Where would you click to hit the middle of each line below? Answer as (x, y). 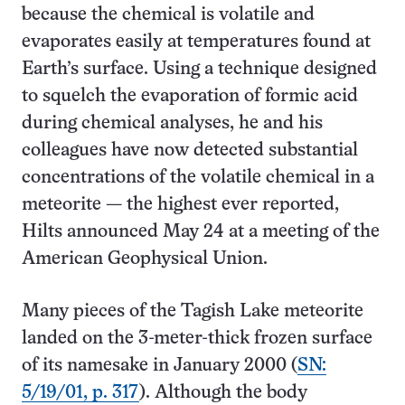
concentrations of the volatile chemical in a (198, 178)
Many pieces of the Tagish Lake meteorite (193, 311)
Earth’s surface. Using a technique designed (199, 69)
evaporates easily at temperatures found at (196, 42)
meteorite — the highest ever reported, (180, 205)
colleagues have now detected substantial (190, 151)
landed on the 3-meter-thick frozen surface (197, 339)
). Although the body (223, 393)
